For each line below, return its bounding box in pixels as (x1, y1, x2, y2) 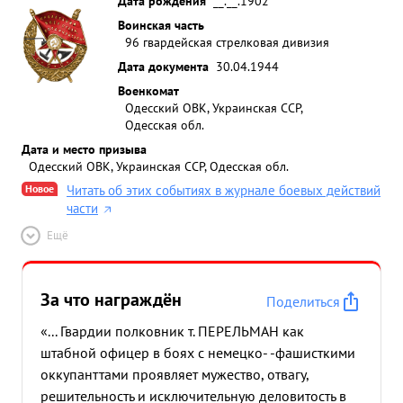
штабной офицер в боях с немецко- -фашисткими (40, 344, 355, 362)
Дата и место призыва (22, 140, 147, 157)
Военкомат (118, 82, 179, 99)
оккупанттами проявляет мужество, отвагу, (40, 365, 309, 383)
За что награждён (40, 288, 182, 311)
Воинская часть (118, 16, 204, 33)
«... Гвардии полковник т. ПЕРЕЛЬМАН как (40, 322, 304, 340)
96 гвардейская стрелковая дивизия (125, 33, 329, 50)
